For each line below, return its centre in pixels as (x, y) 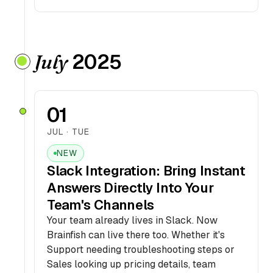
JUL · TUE (68, 132)
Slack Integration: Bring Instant (146, 171)
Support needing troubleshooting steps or (141, 250)
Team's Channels (101, 205)
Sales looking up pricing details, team (131, 264)
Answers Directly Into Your (130, 188)
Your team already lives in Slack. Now (132, 220)
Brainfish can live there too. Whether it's (136, 235)
